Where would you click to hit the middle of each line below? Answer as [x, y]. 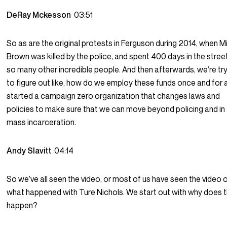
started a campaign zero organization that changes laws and [113, 96]
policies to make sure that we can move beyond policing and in [116, 109]
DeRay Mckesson [41, 15]
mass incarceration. [42, 122]
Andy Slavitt [31, 151]
